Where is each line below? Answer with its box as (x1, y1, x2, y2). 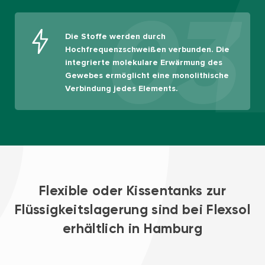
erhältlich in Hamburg (62, 220, 203, 237)
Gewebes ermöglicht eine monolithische (65, 70, 229, 81)
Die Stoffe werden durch (65, 31, 166, 42)
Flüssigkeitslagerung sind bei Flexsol (15, 201, 250, 218)
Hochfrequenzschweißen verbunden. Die (65, 44, 230, 55)
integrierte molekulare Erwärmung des (65, 57, 222, 68)
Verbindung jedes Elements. (65, 83, 178, 94)
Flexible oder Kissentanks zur (38, 182, 226, 199)
